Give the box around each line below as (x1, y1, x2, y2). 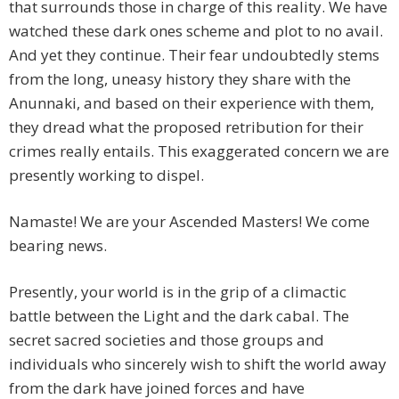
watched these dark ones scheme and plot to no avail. (9, 20, 383, 42)
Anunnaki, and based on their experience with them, (9, 93, 374, 114)
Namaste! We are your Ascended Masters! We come (9, 211, 370, 232)
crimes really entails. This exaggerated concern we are (9, 141, 389, 162)
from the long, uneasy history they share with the (9, 69, 351, 90)
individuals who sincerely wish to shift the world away (9, 354, 387, 375)
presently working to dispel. (9, 165, 204, 186)
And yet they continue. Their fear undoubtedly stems (9, 45, 379, 66)
